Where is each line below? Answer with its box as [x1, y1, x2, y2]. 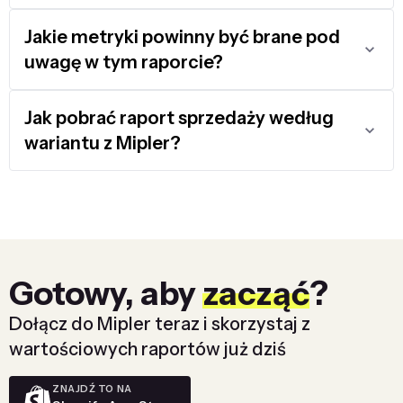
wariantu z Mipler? [24, 131, 181, 154]
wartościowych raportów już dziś [9, 337, 286, 360]
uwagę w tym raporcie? [24, 50, 223, 73]
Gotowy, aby [9, 273, 202, 313]
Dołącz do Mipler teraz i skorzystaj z [9, 312, 310, 335]
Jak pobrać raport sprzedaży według [24, 106, 334, 129]
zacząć [202, 273, 309, 313]
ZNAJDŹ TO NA [52, 382, 132, 396]
